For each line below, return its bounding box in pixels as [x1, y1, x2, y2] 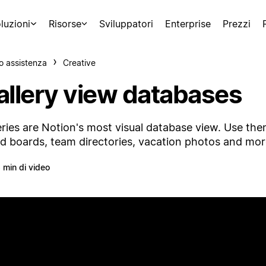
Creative [63, 58, 96, 68]
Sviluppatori [99, 18, 153, 30]
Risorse [48, 18, 81, 30]
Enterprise [165, 18, 211, 30]
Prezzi [223, 18, 251, 30]
